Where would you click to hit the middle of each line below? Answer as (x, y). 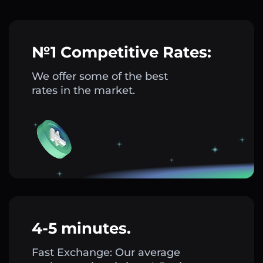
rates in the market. (83, 91)
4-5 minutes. (81, 229)
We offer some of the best (100, 77)
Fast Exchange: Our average (106, 253)
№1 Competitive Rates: (122, 53)
